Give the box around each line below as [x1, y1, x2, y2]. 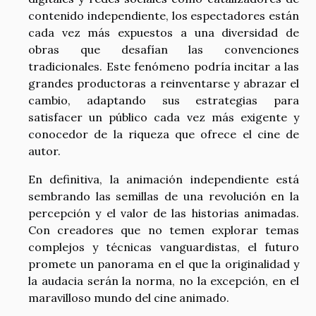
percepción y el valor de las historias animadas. [28, 206, 299, 221]
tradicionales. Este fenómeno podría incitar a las [28, 59, 299, 74]
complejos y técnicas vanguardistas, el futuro [28, 240, 299, 255]
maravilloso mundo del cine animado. [28, 291, 229, 305]
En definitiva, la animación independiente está [28, 172, 299, 187]
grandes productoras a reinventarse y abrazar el [28, 76, 299, 91]
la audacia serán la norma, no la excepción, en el [28, 274, 299, 288]
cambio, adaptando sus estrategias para [28, 93, 299, 108]
